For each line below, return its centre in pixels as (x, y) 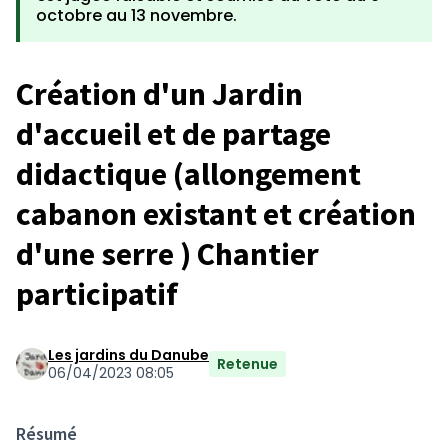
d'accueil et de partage (173, 134)
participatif (97, 294)
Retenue (247, 364)
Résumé (46, 433)
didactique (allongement (188, 174)
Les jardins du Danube (128, 355)
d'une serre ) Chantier (167, 254)
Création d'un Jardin (159, 94)
